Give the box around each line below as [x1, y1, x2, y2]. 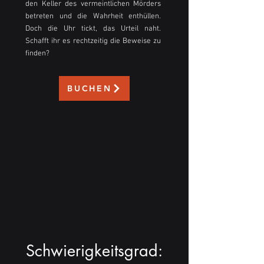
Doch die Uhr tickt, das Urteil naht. [25, 24, 161, 34]
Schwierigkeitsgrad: [26, 240, 163, 262]
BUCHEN [67, 83, 112, 94]
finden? [25, 49, 49, 59]
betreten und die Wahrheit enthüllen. [25, 12, 161, 22]
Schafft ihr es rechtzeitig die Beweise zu [25, 37, 161, 47]
